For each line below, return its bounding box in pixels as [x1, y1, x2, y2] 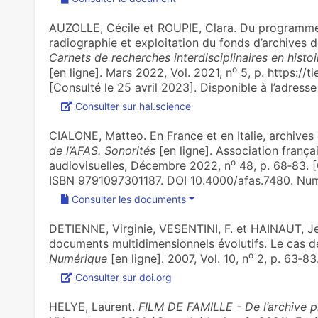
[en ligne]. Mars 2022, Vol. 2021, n [48, 65, 232, 79]
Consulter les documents [71, 193, 186, 205]
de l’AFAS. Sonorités [48, 143, 155, 158]
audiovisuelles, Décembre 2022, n [48, 158, 231, 172]
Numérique [48, 251, 107, 265]
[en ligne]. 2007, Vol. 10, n [106, 251, 248, 265]
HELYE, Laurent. [48, 300, 138, 314]
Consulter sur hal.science [75, 100, 191, 112]
